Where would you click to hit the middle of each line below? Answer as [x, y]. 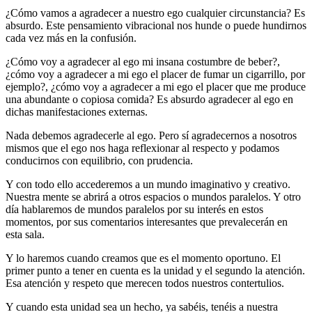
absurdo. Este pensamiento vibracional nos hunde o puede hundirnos [156, 25]
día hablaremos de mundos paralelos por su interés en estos [134, 209]
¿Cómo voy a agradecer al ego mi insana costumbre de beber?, [143, 61]
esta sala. [25, 234]
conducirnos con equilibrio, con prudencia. [99, 160]
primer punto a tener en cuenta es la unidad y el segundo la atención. [155, 270]
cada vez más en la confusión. [71, 38]
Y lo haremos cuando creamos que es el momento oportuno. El [143, 258]
